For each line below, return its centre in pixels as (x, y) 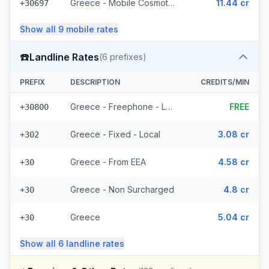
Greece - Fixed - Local (115, 134)
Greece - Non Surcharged (122, 189)
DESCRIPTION (95, 82)
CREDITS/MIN (225, 82)
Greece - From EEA (108, 162)
